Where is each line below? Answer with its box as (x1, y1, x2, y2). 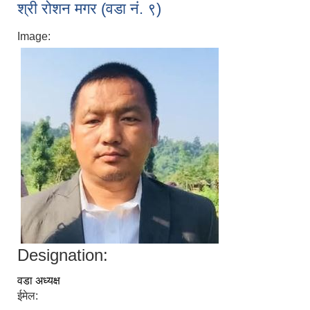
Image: (17, 30, 53, 43)
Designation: (17, 246, 108, 265)
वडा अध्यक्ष (17, 275, 60, 287)
